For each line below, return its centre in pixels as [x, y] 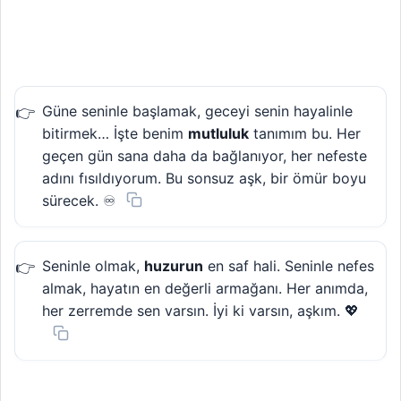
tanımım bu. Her [305, 133]
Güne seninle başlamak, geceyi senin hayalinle [197, 111]
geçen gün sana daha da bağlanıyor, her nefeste [205, 155]
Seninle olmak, [93, 266]
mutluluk [218, 133]
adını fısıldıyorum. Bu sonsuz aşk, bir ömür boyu [204, 178]
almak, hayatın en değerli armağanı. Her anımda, [205, 289]
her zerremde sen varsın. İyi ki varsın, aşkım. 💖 [200, 311]
